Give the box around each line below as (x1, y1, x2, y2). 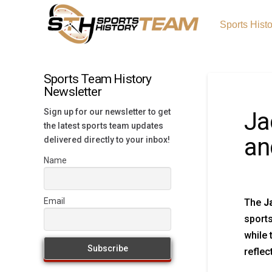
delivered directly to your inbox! (44, 134, 170, 144)
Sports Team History (44, 72, 152, 86)
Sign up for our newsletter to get (44, 106, 171, 117)
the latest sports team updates (44, 120, 163, 131)
